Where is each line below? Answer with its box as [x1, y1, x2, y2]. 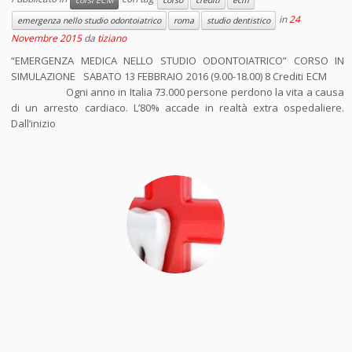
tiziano [97, 31, 127, 45]
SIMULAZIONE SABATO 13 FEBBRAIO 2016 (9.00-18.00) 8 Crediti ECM [11, 69, 344, 83]
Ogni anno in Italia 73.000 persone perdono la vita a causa [11, 85, 344, 99]
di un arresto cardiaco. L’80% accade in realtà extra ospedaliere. [11, 101, 344, 115]
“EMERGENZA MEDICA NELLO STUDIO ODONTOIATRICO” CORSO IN [11, 53, 344, 68]
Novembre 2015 [11, 31, 82, 45]
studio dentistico [207, 15, 271, 26]
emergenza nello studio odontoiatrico [17, 15, 162, 26]
